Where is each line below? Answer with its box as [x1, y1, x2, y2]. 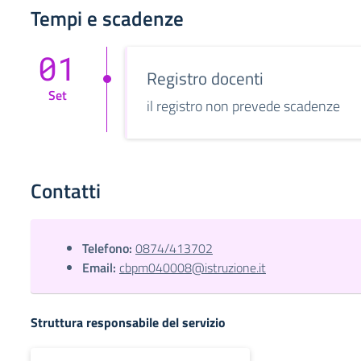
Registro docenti [147, 65, 263, 91]
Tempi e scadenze [31, 3, 184, 34]
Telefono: [82, 239, 132, 258]
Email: [82, 258, 116, 277]
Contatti [31, 176, 101, 206]
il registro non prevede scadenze [147, 95, 340, 117]
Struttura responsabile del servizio [31, 313, 226, 332]
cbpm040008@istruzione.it [119, 258, 266, 277]
